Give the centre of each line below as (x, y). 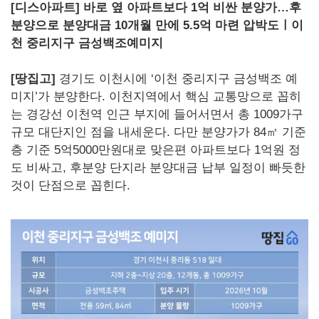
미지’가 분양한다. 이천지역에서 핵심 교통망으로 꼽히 (156, 96)
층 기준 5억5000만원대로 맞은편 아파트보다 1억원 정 (156, 150)
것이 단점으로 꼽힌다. (70, 185)
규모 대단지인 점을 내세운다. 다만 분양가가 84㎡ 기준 (158, 132)
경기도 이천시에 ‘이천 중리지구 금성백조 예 (177, 79)
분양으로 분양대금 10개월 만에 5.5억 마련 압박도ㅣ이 (157, 25)
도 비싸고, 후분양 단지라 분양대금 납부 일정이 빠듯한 (158, 168)
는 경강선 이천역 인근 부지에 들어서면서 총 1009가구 (157, 114)
